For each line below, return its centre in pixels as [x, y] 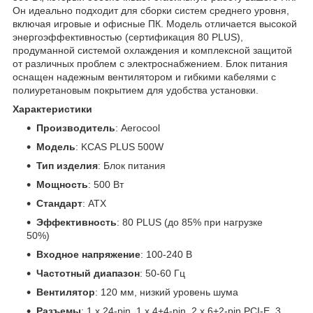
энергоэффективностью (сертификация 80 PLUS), [128, 37]
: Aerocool [138, 128]
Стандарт [59, 203]
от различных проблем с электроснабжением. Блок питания [150, 63]
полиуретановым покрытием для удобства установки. [136, 90]
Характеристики [52, 109]
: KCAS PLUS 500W [119, 146]
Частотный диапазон [88, 273]
